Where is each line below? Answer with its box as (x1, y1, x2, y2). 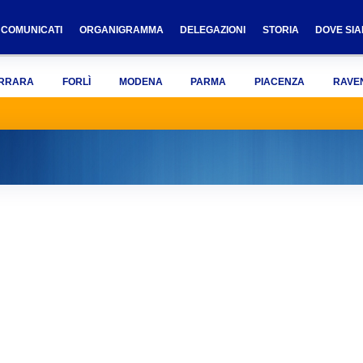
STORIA (262, 24, 299, 36)
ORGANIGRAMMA (79, 24, 164, 36)
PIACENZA (254, 76, 305, 88)
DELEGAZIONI (180, 24, 246, 36)
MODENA (118, 76, 163, 88)
